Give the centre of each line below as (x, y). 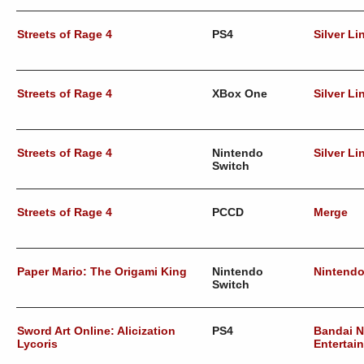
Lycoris (37, 344)
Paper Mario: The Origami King (102, 271)
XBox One (240, 93)
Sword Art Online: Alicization (96, 331)
